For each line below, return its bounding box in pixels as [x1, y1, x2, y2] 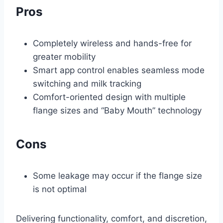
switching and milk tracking [33, 78, 141, 89]
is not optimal [33, 184, 87, 194]
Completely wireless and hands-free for [33, 38, 192, 48]
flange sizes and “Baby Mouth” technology [33, 105, 202, 115]
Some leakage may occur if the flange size [33, 170, 202, 181]
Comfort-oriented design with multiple [33, 92, 186, 102]
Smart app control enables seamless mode [33, 65, 205, 75]
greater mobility [33, 51, 96, 62]
